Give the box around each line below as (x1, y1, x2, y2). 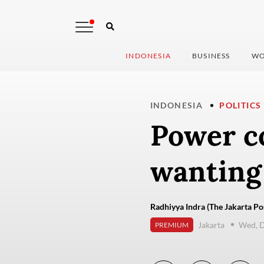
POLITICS (219, 100, 262, 111)
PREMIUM (154, 220, 189, 230)
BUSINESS (192, 51, 230, 61)
